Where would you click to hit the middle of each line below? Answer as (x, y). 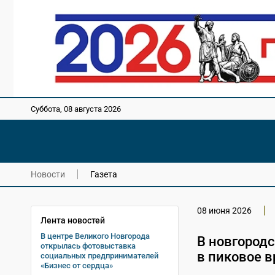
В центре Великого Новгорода (95, 236)
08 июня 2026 (224, 210)
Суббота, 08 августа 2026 (76, 109)
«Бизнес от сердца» (77, 265)
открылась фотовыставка (88, 246)
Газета (104, 174)
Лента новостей (73, 220)
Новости (48, 174)
